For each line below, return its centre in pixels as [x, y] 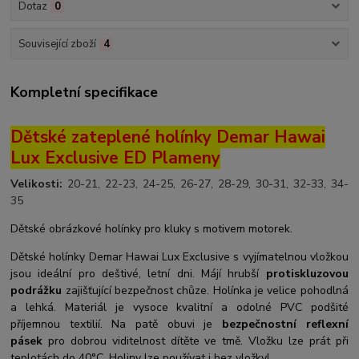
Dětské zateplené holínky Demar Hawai [168, 137]
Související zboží [57, 44]
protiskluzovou [307, 273]
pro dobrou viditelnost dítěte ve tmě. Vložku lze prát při [196, 341]
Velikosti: [37, 184]
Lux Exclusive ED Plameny [116, 157]
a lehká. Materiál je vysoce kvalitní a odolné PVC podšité [179, 307]
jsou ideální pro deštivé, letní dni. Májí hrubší [138, 273]
